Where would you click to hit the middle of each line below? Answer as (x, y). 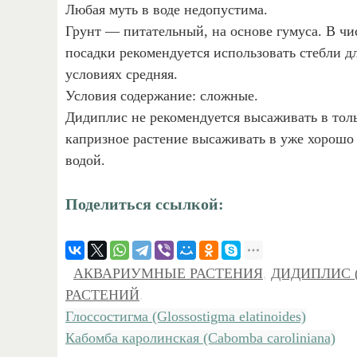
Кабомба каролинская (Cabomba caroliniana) (200, 338)
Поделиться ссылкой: (145, 204)
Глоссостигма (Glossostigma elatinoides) (186, 316)
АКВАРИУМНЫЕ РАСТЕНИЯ (168, 273)
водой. (85, 160)
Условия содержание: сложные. (162, 95)
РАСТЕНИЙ (102, 295)
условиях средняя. (122, 74)
